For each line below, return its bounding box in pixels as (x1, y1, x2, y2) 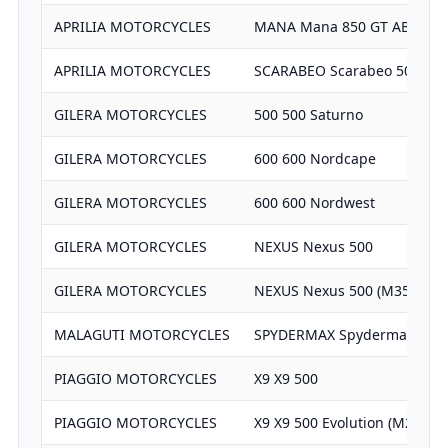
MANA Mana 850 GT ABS (253, 17, 418, 37)
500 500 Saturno (253, 105, 363, 125)
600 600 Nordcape (253, 149, 376, 169)
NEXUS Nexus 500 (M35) (253, 281, 414, 301)
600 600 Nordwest (253, 193, 375, 213)
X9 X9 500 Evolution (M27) (253, 413, 425, 433)
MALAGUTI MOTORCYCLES (53, 325, 230, 345)
